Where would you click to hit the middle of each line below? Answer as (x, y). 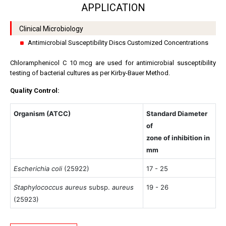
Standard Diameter (177, 114)
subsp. (100, 187)
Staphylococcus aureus (50, 187)
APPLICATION (113, 8)
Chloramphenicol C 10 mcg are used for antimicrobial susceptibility (113, 63)
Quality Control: (35, 91)
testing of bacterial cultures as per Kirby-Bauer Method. (90, 73)
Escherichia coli (38, 169)
